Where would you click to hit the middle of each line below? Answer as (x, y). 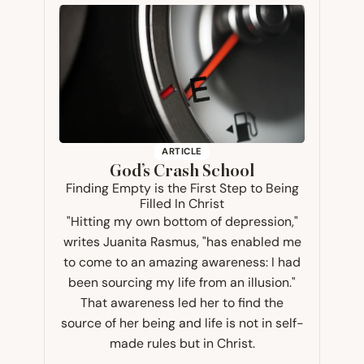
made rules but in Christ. (182, 344)
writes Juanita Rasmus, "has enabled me (182, 242)
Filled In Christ (182, 204)
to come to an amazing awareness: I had (182, 262)
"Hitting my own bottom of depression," (182, 222)
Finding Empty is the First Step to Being (182, 188)
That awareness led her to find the (182, 303)
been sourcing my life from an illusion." (182, 283)
